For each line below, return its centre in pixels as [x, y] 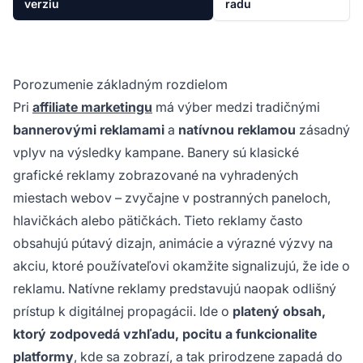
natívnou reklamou [237, 129]
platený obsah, [279, 311]
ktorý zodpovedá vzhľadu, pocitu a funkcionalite [165, 333]
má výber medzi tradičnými [236, 107]
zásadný [323, 129]
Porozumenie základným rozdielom [120, 84]
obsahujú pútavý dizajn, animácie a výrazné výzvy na [173, 243]
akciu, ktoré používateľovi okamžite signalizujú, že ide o [181, 265]
